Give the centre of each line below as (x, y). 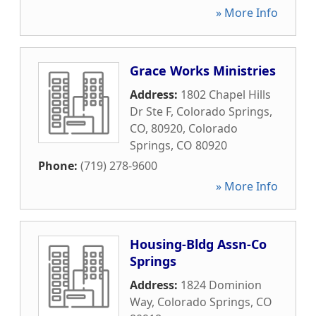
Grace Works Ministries (203, 71)
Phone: (59, 166)
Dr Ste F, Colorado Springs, (201, 111)
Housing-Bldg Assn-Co (198, 244)
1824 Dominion (221, 285)
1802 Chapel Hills (226, 95)
